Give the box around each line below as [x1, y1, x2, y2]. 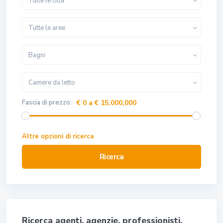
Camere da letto [28, 78, 75, 87]
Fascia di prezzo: [22, 98, 72, 107]
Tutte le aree [28, 23, 65, 32]
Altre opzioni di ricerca [22, 131, 94, 141]
